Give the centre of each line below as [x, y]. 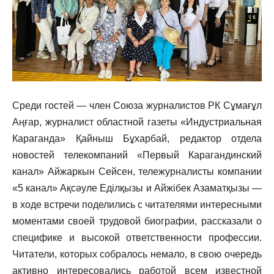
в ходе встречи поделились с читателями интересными [137, 205]
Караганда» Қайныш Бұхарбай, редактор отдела [137, 139]
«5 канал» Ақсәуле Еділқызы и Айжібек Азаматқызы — [137, 188]
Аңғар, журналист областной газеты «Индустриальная [137, 122]
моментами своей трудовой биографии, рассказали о [137, 221]
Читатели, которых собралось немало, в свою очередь [137, 254]
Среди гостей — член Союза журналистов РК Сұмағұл [137, 106]
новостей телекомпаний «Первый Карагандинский [137, 155]
